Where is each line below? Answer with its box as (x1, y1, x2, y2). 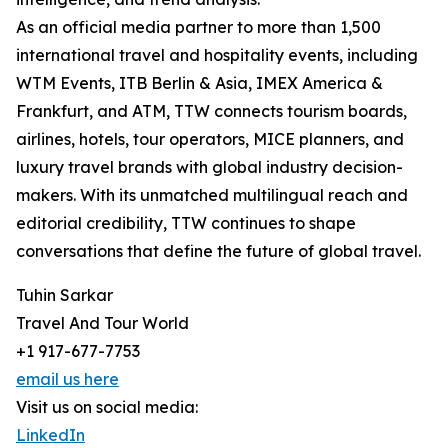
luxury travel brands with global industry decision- (16, 157, 403, 178)
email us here (16, 369, 119, 390)
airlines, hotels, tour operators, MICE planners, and (16, 129, 404, 150)
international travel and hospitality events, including (16, 45, 418, 66)
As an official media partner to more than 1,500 (16, 17, 381, 38)
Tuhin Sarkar (16, 285, 113, 306)
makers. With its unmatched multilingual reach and (16, 185, 408, 206)
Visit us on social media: (16, 397, 198, 418)
